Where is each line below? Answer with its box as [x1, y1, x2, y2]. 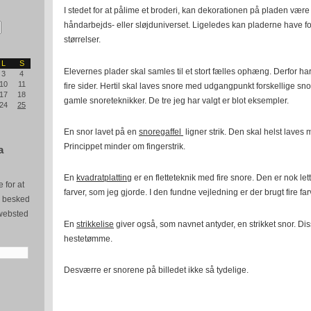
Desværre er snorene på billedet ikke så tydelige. [64, 265, 249, 276]
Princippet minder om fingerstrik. [64, 142, 185, 152]
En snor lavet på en [64, 127, 139, 137]
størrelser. [64, 35, 101, 45]
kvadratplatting [76, 173, 132, 183]
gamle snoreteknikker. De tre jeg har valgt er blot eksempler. [64, 95, 289, 106]
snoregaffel [139, 127, 183, 137]
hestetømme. [64, 233, 112, 244]
